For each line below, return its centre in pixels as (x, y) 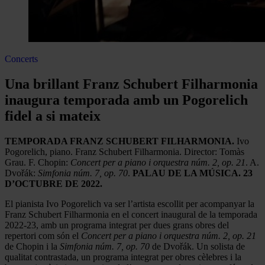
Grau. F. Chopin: (38, 162)
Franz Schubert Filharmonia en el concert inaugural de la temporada (131, 214)
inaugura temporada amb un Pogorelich (126, 100)
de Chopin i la (32, 246)
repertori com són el (43, 235)
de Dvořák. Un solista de (197, 246)
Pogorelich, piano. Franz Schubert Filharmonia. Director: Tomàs (125, 151)
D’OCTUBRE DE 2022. (54, 183)
